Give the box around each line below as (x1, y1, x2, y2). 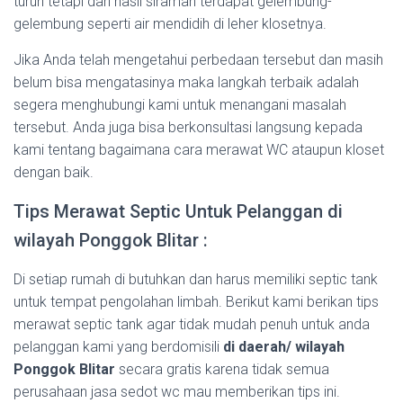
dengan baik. (13, 164, 94, 181)
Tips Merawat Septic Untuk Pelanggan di (13, 201, 343, 222)
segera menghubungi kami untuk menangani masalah (13, 96, 346, 113)
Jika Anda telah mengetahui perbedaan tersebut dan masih (13, 51, 383, 68)
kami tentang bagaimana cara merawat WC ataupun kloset (13, 141, 384, 158)
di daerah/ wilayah (223, 338, 345, 355)
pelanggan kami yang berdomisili (13, 338, 223, 355)
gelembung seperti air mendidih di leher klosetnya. (13, 15, 327, 32)
